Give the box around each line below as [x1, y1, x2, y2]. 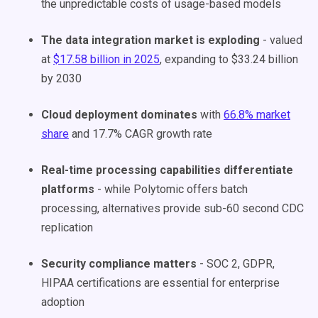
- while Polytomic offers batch [94, 182, 248, 196]
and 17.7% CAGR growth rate [69, 127, 212, 141]
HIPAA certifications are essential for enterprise [41, 276, 280, 290]
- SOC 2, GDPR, [197, 257, 275, 270]
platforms [41, 182, 94, 196]
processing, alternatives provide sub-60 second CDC [41, 202, 304, 215]
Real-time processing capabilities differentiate [41, 163, 293, 177]
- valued [260, 33, 302, 47]
